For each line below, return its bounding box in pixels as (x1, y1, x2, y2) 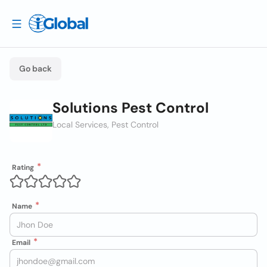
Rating (12, 163, 34, 172)
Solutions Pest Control (52, 98, 209, 117)
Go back (19, 63, 52, 74)
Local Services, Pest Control (52, 119, 159, 130)
